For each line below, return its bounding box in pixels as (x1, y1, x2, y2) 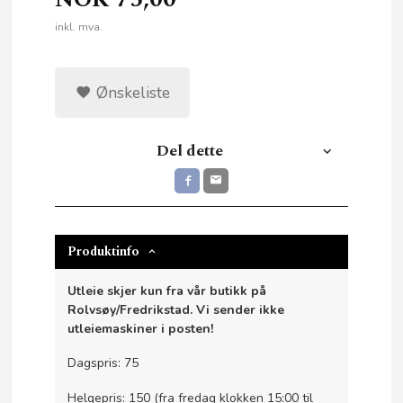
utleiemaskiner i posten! (67, 319, 214, 337)
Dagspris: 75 (67, 354, 139, 372)
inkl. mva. (55, 19, 103, 34)
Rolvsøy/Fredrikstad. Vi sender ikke (67, 300, 285, 318)
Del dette (157, 138, 224, 163)
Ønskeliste (91, 81, 170, 103)
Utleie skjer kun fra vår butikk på (67, 282, 267, 300)
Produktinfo (67, 241, 140, 261)
